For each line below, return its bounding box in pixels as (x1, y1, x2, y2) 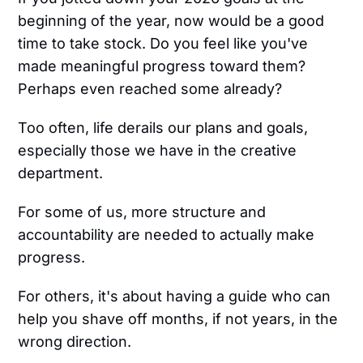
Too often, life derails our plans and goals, (18, 119, 309, 137)
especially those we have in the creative (18, 142, 297, 160)
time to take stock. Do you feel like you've (18, 35, 309, 53)
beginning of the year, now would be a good (18, 12, 325, 30)
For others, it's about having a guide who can (18, 288, 331, 305)
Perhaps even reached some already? (18, 80, 283, 98)
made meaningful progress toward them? (18, 58, 306, 75)
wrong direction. (18, 333, 132, 351)
